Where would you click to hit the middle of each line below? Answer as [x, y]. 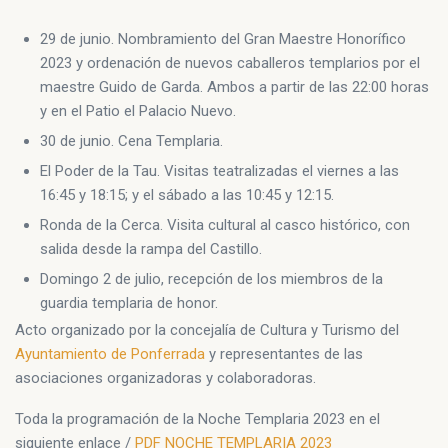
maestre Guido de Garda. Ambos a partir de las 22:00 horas [234, 86]
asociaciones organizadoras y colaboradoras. [165, 377]
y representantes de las [284, 353]
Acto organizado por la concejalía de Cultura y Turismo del [207, 329]
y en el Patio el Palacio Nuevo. [138, 110]
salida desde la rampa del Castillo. [151, 248]
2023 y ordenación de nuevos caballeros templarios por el [230, 62]
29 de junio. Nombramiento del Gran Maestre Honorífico [223, 38]
